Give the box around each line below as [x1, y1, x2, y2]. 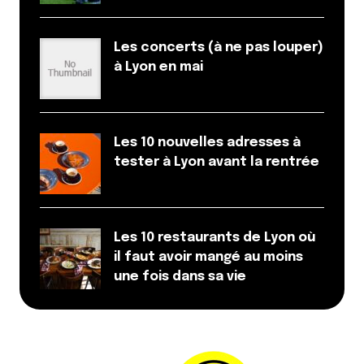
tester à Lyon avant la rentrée [114, 155, 319, 170]
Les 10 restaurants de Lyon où [114, 231, 315, 245]
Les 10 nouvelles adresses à [114, 136, 301, 150]
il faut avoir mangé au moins [114, 250, 303, 265]
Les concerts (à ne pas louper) [114, 41, 323, 55]
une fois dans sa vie [114, 270, 246, 284]
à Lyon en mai [114, 60, 203, 75]
